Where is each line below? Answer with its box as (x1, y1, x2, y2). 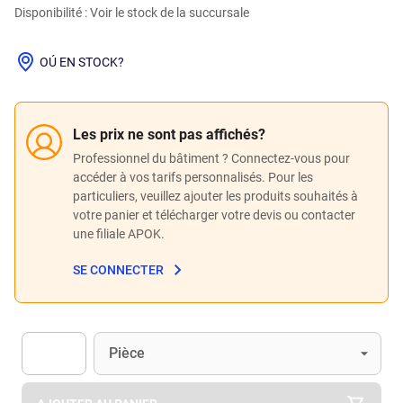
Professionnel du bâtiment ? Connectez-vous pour (73, 150, 350, 166)
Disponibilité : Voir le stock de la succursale (14, 5, 249, 20)
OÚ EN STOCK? (40, 54, 124, 69)
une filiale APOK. (73, 226, 165, 241)
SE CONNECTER (73, 263, 164, 278)
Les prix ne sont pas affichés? (73, 125, 265, 143)
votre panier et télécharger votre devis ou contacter (73, 207, 355, 222)
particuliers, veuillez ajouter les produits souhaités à (73, 188, 358, 203)
